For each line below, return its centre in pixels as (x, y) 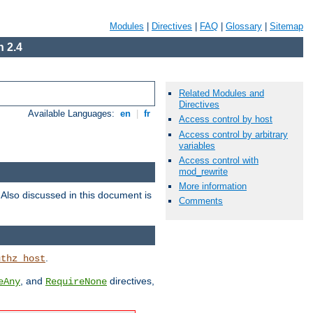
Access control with (219, 160)
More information (213, 186)
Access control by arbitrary (233, 134)
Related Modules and (221, 94)
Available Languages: (73, 114)
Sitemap (286, 26)
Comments (201, 201)
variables (197, 145)
